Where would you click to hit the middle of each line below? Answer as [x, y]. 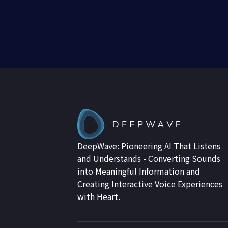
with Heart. [99, 196]
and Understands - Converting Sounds [149, 158]
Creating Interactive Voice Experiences [150, 184]
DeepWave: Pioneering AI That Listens [149, 146]
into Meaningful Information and [139, 171]
